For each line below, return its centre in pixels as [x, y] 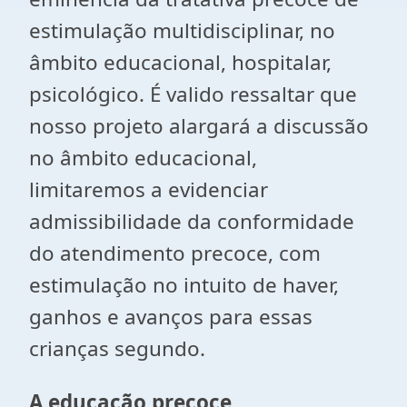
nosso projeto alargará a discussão [199, 126]
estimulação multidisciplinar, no [182, 30]
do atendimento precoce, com [175, 253]
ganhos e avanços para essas [171, 317]
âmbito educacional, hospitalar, [180, 62]
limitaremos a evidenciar [149, 189]
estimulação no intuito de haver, [184, 285]
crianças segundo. [117, 348]
